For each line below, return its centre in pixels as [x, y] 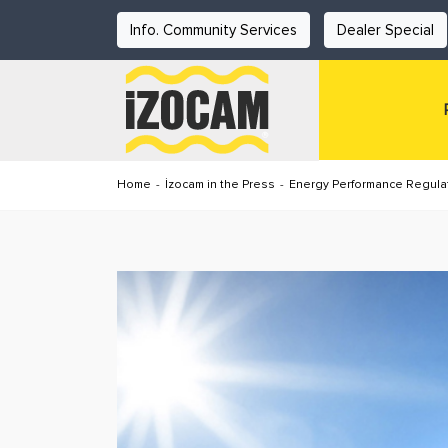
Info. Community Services [213, 30]
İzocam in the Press [220, 184]
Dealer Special [385, 30]
